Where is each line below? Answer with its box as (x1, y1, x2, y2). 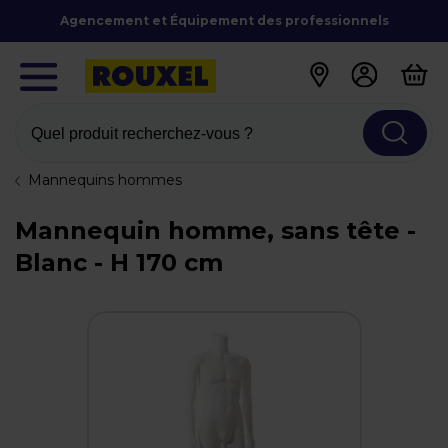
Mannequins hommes (28, 171, 182, 189)
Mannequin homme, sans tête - (15, 216, 416, 245)
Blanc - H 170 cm (15, 248, 223, 277)
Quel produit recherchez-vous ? (31, 124, 253, 142)
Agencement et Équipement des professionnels (59, 13, 389, 28)
